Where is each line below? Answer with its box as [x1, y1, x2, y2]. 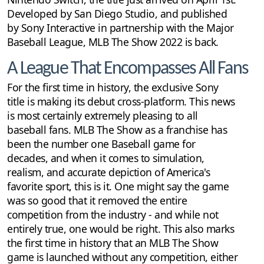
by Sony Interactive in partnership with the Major [7, 21, 234, 35]
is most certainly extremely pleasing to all [7, 108, 198, 123]
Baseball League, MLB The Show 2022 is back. [7, 35, 219, 49]
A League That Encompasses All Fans [7, 60, 248, 79]
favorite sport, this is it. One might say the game [7, 179, 229, 194]
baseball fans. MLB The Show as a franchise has [7, 123, 227, 137]
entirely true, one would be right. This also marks [7, 222, 234, 236]
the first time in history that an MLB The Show [7, 236, 218, 250]
